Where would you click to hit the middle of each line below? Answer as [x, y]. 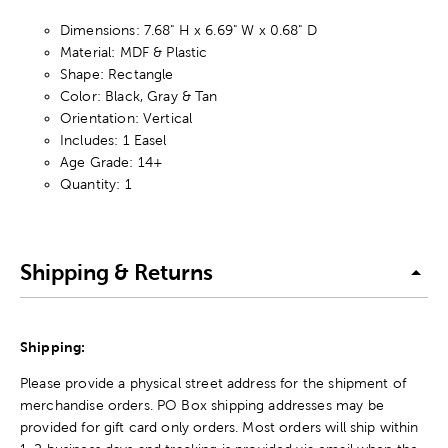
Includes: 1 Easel [113, 139]
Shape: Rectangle [117, 73]
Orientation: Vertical [126, 117]
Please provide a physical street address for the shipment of [213, 382]
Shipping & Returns [116, 273]
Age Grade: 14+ [112, 161]
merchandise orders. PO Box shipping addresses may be [202, 404]
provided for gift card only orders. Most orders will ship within [219, 426]
